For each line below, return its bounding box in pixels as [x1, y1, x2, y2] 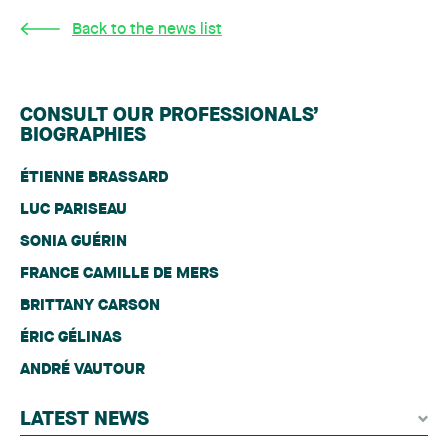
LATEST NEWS [20, 410, 149, 430]
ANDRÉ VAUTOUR [20, 362, 145, 378]
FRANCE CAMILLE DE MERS [20, 266, 219, 282]
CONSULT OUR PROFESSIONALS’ [20, 106, 319, 126]
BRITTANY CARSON [20, 298, 160, 314]
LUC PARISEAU [20, 202, 127, 218]
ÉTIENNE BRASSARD [20, 170, 168, 186]
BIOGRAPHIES [20, 126, 146, 146]
